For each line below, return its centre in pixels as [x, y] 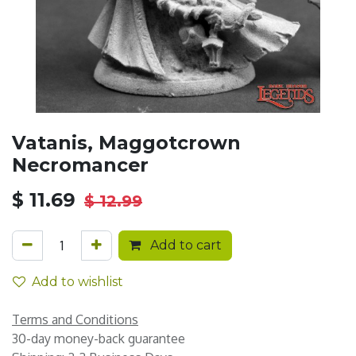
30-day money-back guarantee [99, 339]
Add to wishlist [77, 282]
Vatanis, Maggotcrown [126, 143]
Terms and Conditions [75, 319]
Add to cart [184, 245]
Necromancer [80, 165]
